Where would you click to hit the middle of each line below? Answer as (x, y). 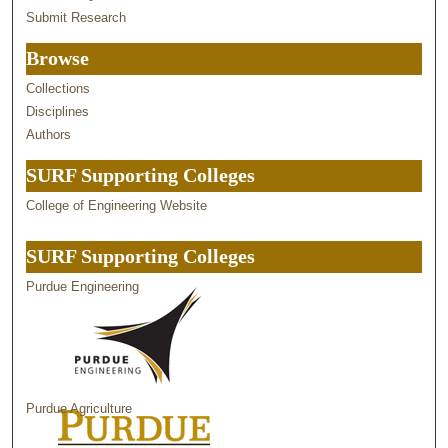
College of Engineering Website (117, 206)
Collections (58, 89)
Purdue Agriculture (79, 409)
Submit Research (76, 18)
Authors (49, 135)
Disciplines (58, 112)
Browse (58, 59)
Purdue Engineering (83, 287)
